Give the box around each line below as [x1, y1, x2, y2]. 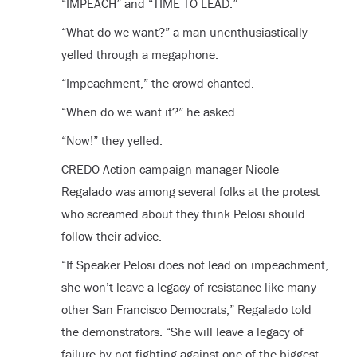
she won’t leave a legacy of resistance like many [61, 278, 316, 295]
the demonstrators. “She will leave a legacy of [61, 323, 304, 339]
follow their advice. [61, 227, 162, 244]
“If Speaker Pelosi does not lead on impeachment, [61, 256, 328, 273]
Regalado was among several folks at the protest [61, 182, 320, 199]
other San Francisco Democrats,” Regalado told [61, 300, 312, 317]
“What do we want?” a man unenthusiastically [61, 23, 308, 40]
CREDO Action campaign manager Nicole [61, 160, 279, 177]
